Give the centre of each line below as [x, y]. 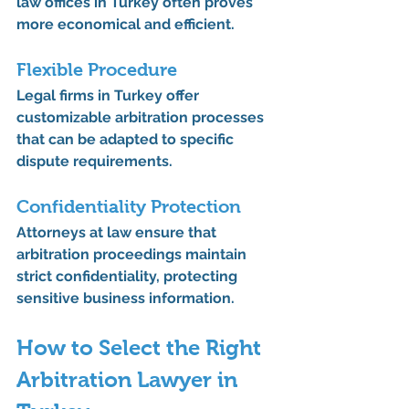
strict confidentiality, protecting [129, 277]
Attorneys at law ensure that [118, 233]
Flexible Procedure [97, 70]
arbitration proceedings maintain [133, 255]
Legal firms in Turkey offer [110, 96]
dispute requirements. [94, 162]
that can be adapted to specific [127, 140]
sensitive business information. [126, 299]
